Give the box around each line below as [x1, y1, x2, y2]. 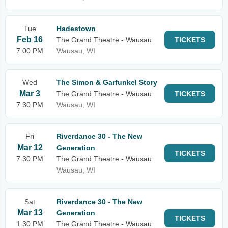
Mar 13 [17, 208, 43, 217]
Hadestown [56, 24, 96, 33]
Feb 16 [17, 35, 43, 44]
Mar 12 [17, 143, 43, 152]
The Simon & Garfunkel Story [56, 78, 157, 87]
